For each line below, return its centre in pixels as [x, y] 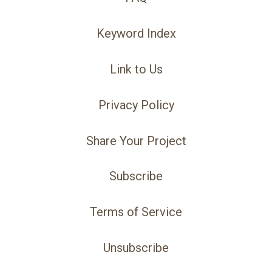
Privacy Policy [136, 105]
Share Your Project [136, 141]
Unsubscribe [136, 248]
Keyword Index [136, 34]
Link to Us [136, 70]
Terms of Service [136, 212]
